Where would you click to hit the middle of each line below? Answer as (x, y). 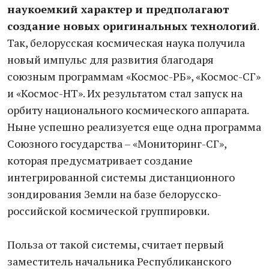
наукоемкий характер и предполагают (118, 9)
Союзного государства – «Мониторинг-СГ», (117, 144)
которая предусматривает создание (100, 160)
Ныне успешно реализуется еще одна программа (134, 127)
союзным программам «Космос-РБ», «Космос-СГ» (134, 76)
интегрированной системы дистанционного (121, 177)
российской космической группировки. (108, 211)
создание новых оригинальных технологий (132, 26)
